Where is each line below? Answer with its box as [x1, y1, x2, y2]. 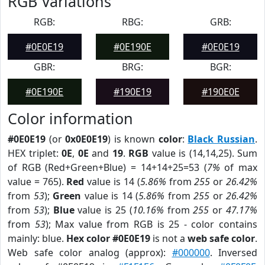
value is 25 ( [74, 203, 132, 216]
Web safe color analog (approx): [8, 246, 172, 259]
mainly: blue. [8, 232, 66, 245]
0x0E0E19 [65, 132, 108, 146]
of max [219, 161, 258, 174]
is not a [150, 232, 188, 245]
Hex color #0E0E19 [66, 232, 150, 245]
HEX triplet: [8, 147, 62, 160]
